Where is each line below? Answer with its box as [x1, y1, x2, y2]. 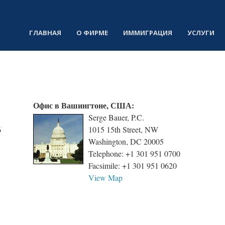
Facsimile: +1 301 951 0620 [88, 160, 177, 171]
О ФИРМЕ [76, 28, 108, 37]
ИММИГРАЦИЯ [123, 28, 172, 37]
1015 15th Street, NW [88, 124, 158, 135]
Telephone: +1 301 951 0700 [88, 148, 180, 159]
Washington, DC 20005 [88, 136, 164, 147]
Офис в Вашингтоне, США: [33, 99, 134, 111]
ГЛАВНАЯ [29, 28, 61, 37]
